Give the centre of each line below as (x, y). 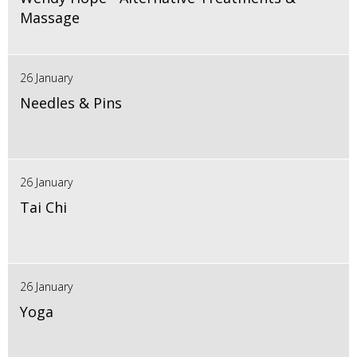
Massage (50, 18)
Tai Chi (43, 208)
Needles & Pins (71, 103)
